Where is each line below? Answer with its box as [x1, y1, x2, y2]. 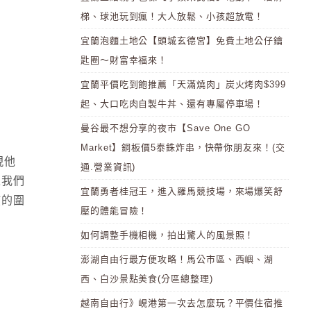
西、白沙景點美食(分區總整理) [81, 274, 213, 284]
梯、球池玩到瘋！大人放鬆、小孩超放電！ [81, 11, 264, 22]
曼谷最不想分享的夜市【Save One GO [81, 123, 251, 133]
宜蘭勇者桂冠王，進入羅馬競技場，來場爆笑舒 [81, 186, 284, 196]
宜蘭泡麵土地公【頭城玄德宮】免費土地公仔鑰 [81, 35, 284, 46]
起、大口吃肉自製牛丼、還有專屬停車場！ [81, 99, 264, 109]
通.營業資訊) [81, 162, 136, 172]
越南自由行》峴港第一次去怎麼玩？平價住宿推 [81, 298, 284, 308]
